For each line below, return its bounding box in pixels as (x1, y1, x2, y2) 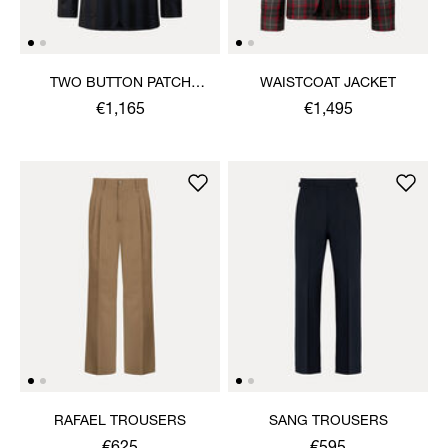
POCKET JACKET (64, 96, 176, 111)
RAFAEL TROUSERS (54, 414, 186, 429)
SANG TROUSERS (268, 414, 388, 429)
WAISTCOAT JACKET (260, 76, 396, 91)
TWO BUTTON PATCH (49, 76, 191, 91)
